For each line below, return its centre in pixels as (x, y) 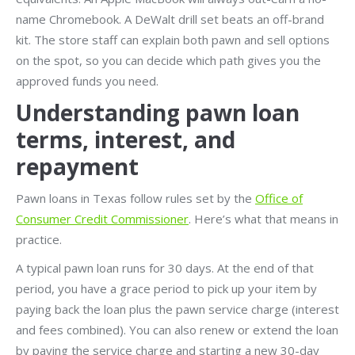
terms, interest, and (126, 139)
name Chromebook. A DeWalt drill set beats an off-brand (170, 19)
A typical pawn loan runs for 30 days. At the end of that (165, 267)
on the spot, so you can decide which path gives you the (168, 60)
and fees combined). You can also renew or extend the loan (177, 329)
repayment (77, 166)
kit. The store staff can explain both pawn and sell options (173, 39)
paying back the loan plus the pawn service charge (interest (177, 309)
